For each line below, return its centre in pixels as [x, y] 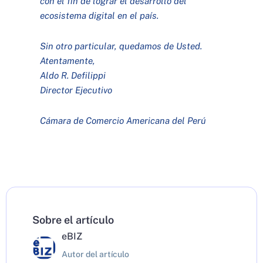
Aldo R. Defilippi [73, 75]
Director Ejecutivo [76, 90]
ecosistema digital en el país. [100, 15]
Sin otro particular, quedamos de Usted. [121, 45]
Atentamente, [68, 60]
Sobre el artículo [73, 220]
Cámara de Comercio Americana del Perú [123, 120]
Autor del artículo [95, 254]
